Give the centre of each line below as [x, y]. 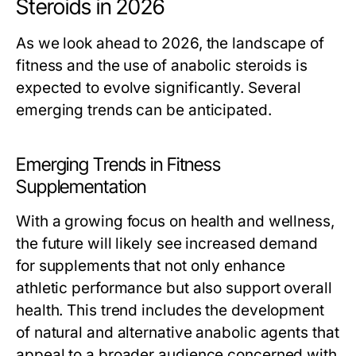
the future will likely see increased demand [167, 244]
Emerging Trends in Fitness [119, 164]
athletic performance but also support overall [174, 288]
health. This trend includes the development [170, 310]
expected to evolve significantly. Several [159, 88]
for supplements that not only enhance [151, 266]
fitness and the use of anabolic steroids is [162, 66]
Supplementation [81, 187]
